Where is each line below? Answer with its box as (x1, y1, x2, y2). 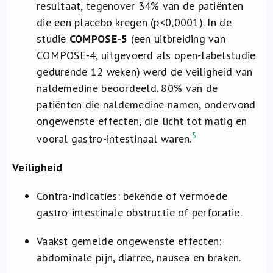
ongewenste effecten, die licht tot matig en (37, 114, 247, 128)
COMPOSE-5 (69, 32, 131, 46)
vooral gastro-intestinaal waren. (37, 132, 192, 146)
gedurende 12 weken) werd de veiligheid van (37, 65, 253, 79)
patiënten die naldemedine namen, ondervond (37, 97, 256, 112)
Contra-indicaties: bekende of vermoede (37, 189, 228, 203)
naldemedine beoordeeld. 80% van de (37, 81, 218, 95)
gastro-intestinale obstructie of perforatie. (37, 205, 242, 219)
